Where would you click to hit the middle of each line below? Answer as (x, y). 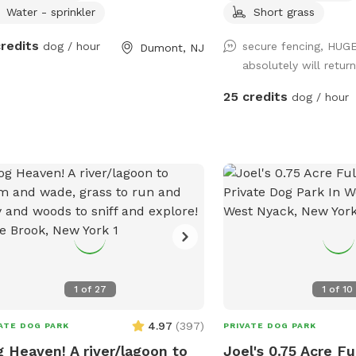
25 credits (256, 96)
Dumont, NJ (172, 47)
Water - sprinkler (50, 12)
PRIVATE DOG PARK (270, 325)
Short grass (284, 12)
